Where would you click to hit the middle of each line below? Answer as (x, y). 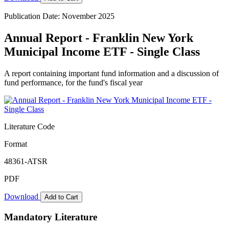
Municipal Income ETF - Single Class (102, 51)
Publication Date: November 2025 (59, 16)
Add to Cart (61, 197)
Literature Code (29, 126)
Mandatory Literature (51, 217)
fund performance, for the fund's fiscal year (73, 82)
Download (22, 196)
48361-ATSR (26, 161)
